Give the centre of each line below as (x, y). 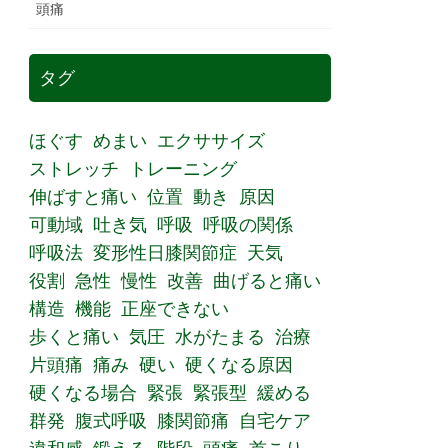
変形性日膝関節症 (165, 253)
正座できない (175, 309)
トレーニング (183, 169)
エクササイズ (211, 141)
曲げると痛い (267, 281)
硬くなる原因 (239, 365)
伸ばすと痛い (83, 197)
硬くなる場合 (83, 393)
